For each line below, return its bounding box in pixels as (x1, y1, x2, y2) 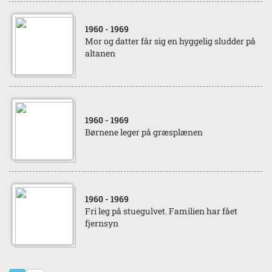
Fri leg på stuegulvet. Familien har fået (85, 205, 237, 217)
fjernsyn (85, 217, 118, 229)
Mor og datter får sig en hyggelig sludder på (85, 35, 256, 47)
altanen (85, 47, 115, 59)
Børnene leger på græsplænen (85, 126, 203, 138)
